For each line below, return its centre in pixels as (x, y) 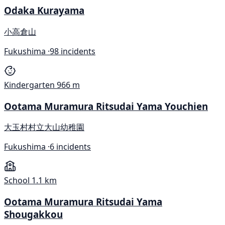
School (17, 181)
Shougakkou (33, 214)
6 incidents (70, 147)
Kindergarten (29, 85)
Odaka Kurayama (44, 11)
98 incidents (73, 51)
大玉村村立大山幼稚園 (44, 127)
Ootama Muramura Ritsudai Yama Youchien (106, 106)
